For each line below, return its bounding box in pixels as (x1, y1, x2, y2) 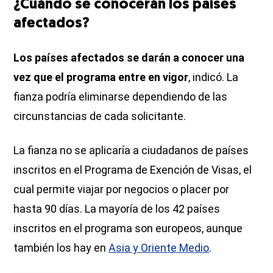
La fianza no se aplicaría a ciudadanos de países (13, 143, 249, 157)
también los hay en (13, 241, 109, 254)
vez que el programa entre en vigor (13, 70, 189, 83)
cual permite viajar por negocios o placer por (13, 182, 230, 196)
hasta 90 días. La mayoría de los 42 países (13, 202, 221, 215)
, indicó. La (188, 70, 239, 83)
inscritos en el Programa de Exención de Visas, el (13, 163, 252, 176)
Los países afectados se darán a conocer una (13, 51, 245, 64)
